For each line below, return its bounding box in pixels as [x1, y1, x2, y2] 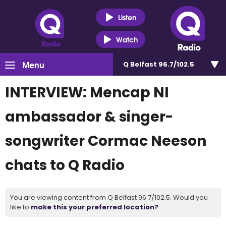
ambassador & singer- [5, 107, 173, 127]
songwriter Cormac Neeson [5, 131, 206, 151]
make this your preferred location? [31, 202, 158, 212]
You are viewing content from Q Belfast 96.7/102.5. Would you [10, 193, 208, 202]
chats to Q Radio [5, 155, 125, 175]
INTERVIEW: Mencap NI [5, 83, 169, 102]
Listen [118, 11, 136, 23]
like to [10, 202, 31, 212]
